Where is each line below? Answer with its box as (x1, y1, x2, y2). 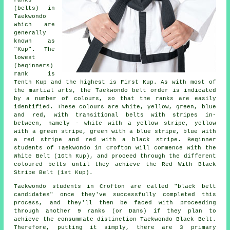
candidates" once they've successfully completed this (14, 191, 216, 198)
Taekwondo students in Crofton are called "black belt (14, 183, 216, 189)
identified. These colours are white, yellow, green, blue (14, 103, 216, 110)
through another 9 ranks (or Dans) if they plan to (14, 207, 216, 214)
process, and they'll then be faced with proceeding (14, 199, 216, 206)
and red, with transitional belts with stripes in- (14, 111, 216, 118)
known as (14, 37, 55, 44)
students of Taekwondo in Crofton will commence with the (14, 144, 216, 151)
